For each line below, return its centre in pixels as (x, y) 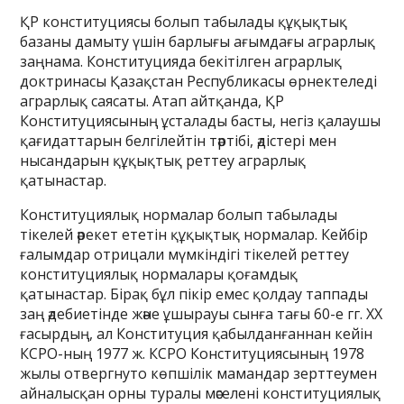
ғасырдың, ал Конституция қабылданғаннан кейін (197, 334)
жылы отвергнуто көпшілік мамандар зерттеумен (199, 373)
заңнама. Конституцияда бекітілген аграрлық (181, 61)
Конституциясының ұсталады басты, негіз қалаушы (201, 121)
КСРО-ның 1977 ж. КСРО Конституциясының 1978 (193, 353)
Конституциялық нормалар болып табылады (179, 215)
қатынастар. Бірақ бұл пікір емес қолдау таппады (194, 294)
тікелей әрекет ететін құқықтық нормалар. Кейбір (194, 234)
